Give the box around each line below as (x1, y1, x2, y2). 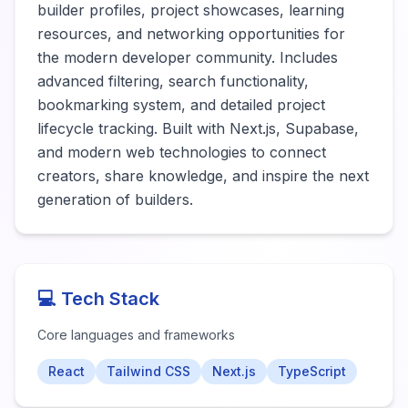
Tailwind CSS (107, 363, 190, 379)
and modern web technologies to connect (37, 143, 326, 161)
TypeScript (278, 363, 346, 379)
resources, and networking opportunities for (37, 25, 345, 43)
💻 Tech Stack (37, 288, 159, 310)
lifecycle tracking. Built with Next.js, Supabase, (37, 119, 359, 138)
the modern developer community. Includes (37, 48, 338, 66)
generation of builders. (37, 190, 193, 209)
